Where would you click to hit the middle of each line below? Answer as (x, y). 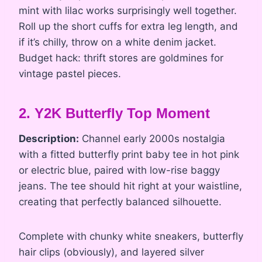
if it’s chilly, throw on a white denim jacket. (118, 42)
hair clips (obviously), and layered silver (111, 252)
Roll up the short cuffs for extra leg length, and (128, 27)
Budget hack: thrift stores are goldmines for (121, 58)
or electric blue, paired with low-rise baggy (119, 170)
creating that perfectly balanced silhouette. (120, 202)
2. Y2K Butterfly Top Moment (114, 113)
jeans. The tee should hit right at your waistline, (130, 186)
